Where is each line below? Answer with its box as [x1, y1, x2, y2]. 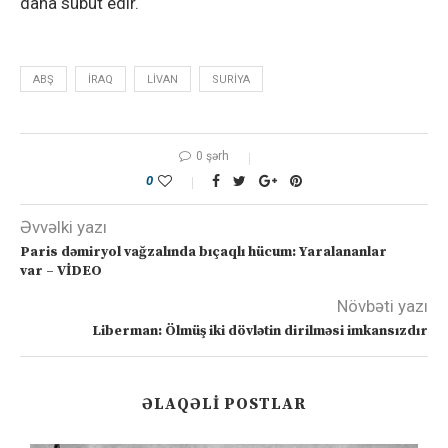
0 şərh [195, 149, 229, 164]
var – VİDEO [20, 262, 102, 281]
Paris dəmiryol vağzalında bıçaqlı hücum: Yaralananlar [20, 243, 387, 262]
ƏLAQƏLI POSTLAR [142, 394, 306, 415]
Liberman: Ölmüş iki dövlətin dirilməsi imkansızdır [92, 322, 428, 341]
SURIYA [212, 73, 250, 87]
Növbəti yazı [337, 296, 428, 317]
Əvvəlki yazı [20, 217, 107, 238]
